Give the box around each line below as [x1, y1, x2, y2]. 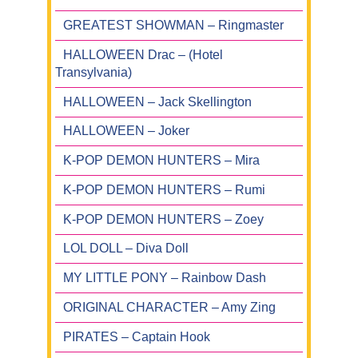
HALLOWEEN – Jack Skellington [63, 94, 252, 109]
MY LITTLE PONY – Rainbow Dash [62, 271, 266, 285]
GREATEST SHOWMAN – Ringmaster [63, 18, 284, 33]
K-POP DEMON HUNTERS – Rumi [63, 182, 265, 197]
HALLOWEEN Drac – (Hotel [63, 47, 223, 62]
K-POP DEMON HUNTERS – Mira [63, 153, 260, 168]
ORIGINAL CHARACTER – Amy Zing [62, 300, 276, 314]
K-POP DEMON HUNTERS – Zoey [62, 212, 264, 226]
